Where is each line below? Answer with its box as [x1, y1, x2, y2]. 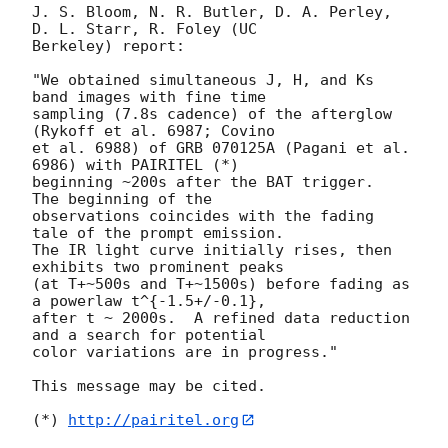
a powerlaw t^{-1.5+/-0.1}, [32, 291, 284, 310]
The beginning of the [32, 189, 230, 208]
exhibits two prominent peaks [32, 257, 302, 276]
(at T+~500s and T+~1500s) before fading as [32, 274, 410, 293]
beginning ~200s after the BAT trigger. [32, 172, 374, 191]
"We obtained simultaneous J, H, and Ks [32, 70, 374, 89]
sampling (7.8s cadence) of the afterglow [32, 104, 392, 123]
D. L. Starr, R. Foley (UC [32, 19, 275, 38]
